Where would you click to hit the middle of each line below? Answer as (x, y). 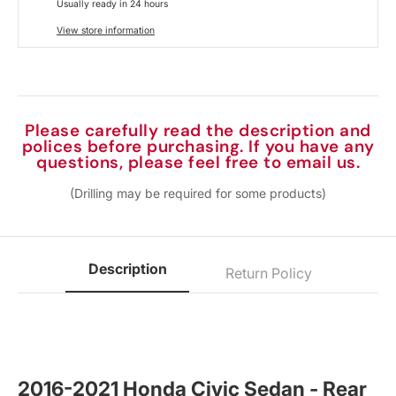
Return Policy (269, 274)
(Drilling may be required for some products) (198, 193)
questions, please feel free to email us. (198, 162)
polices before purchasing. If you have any (198, 146)
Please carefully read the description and (198, 130)
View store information (106, 30)
